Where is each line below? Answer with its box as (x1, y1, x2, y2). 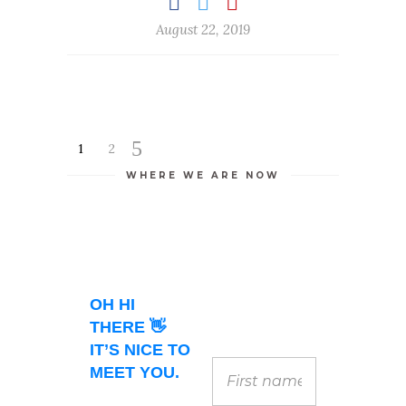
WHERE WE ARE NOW (126, 169, 280, 181)
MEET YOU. (90, 363, 179, 382)
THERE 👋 (90, 318, 166, 337)
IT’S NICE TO (90, 341, 190, 360)
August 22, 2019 (156, 20, 250, 38)
